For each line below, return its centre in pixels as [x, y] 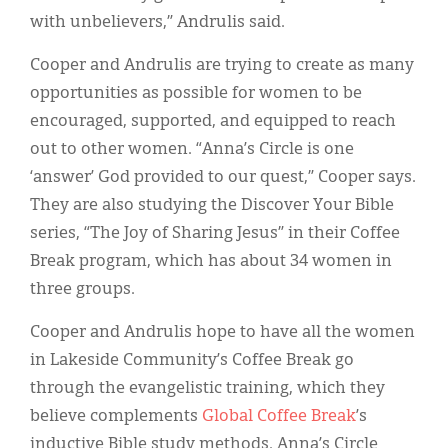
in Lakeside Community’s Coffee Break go [192, 360]
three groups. [82, 289]
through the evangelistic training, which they [207, 388]
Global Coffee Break [279, 416]
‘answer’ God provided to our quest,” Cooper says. [223, 177]
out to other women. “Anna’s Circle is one [192, 149]
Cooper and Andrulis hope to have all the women [222, 332]
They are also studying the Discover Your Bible [212, 205]
